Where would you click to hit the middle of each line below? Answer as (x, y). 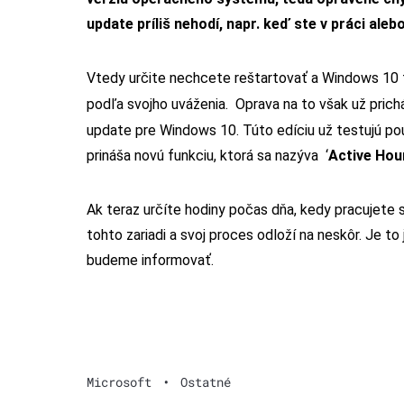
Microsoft (119, 381)
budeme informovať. (150, 260)
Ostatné (206, 381)
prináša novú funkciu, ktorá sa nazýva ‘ (207, 155)
